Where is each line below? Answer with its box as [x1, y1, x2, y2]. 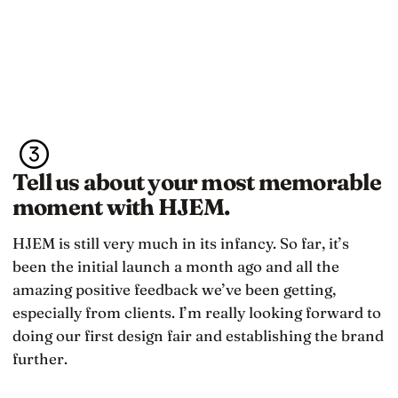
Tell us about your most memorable [12, 168, 381, 197]
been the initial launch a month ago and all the [12, 257, 339, 276]
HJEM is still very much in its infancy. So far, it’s [12, 234, 349, 253]
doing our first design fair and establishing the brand [12, 326, 384, 346]
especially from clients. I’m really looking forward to [12, 303, 381, 322]
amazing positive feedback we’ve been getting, [12, 280, 336, 299]
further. [12, 349, 68, 369]
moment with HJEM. [12, 193, 230, 222]
